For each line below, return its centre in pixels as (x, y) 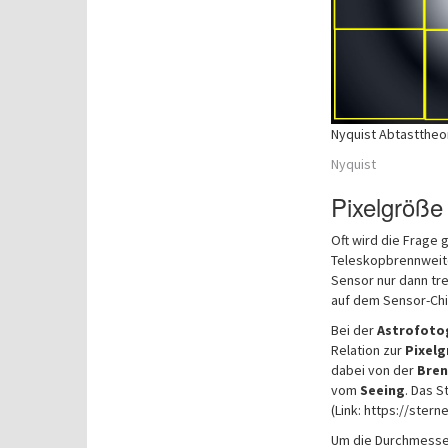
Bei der (353, 329)
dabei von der (373, 369)
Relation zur (367, 349)
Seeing (382, 389)
